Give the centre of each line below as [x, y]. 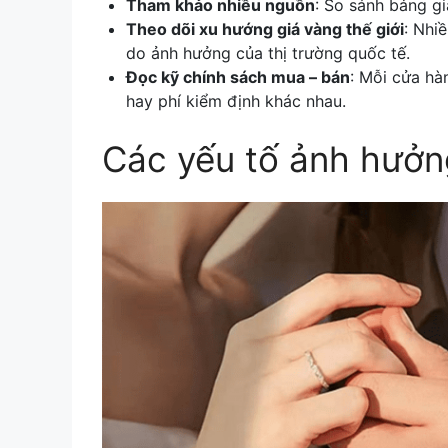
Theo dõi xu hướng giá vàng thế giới [265, 29]
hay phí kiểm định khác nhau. [236, 101]
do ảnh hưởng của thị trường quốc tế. [268, 53]
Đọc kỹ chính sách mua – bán [238, 77]
